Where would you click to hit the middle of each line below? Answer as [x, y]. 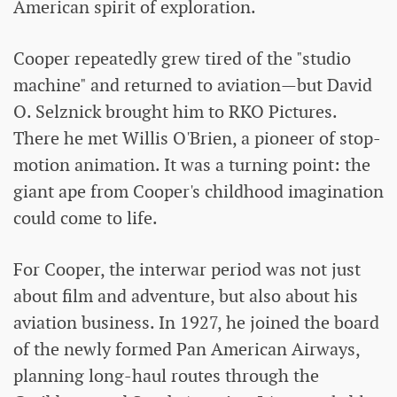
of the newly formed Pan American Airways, [187, 350]
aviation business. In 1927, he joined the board [196, 323]
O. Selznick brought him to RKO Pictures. [175, 112]
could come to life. [86, 218]
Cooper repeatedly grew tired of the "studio [182, 59]
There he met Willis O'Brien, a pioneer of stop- [197, 139]
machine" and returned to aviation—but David [193, 86]
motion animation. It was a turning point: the [192, 165]
